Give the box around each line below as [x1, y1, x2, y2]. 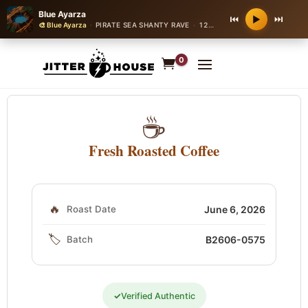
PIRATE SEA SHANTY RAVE [96, 21, 190, 29]
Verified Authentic [120, 290, 195, 301]
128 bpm [198, 21, 208, 29]
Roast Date [67, 203, 116, 214]
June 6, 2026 [204, 203, 265, 215]
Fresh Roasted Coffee [89, 140, 219, 161]
